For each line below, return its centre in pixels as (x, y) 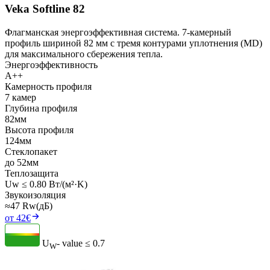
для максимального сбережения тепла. (84, 54)
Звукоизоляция (35, 195)
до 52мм (22, 163)
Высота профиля (39, 130)
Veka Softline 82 (45, 9)
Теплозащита (32, 174)
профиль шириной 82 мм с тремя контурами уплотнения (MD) (133, 43)
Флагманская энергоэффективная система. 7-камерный (118, 33)
